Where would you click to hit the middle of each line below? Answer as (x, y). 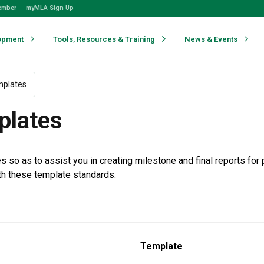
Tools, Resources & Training (104, 39)
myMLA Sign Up (50, 8)
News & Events (211, 39)
